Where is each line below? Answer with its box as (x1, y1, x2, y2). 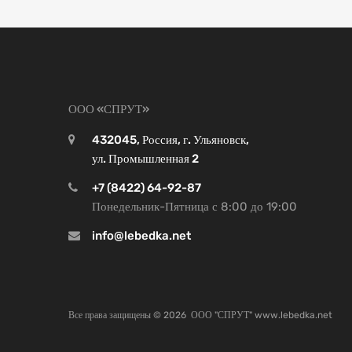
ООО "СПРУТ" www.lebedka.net (191, 310, 332, 321)
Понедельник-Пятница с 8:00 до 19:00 (92, 200, 297, 214)
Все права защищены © (68, 310, 163, 321)
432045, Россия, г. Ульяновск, (92, 133, 249, 148)
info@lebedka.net (92, 229, 191, 244)
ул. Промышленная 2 (92, 152, 199, 167)
